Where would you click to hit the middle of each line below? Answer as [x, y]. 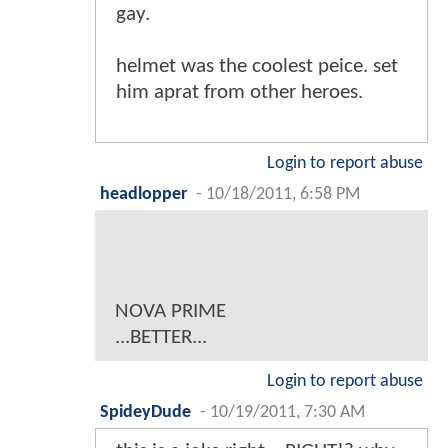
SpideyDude [145, 413]
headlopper [143, 195]
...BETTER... [161, 338]
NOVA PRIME [170, 312]
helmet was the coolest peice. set [257, 67]
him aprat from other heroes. [239, 93]
